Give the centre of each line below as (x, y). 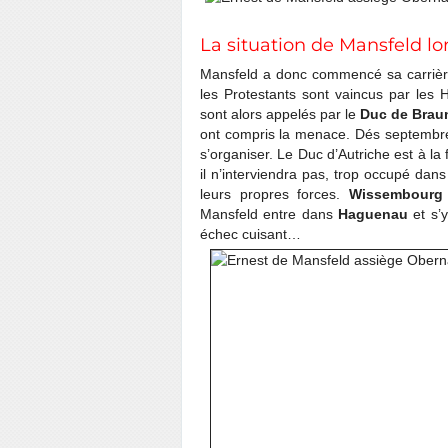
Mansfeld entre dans (269, 214)
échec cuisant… (250, 234)
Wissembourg (396, 194)
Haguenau (373, 214)
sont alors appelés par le (280, 114)
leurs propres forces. (274, 194)
